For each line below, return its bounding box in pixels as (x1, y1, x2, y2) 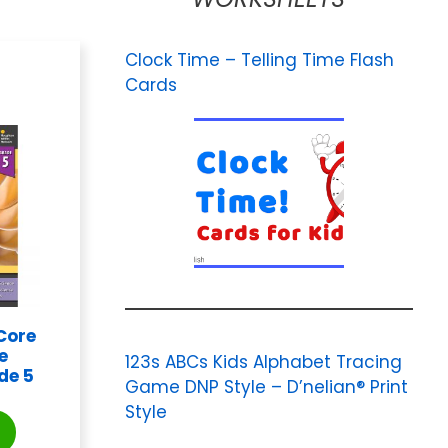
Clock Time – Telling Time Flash (124, 48, 394, 72)
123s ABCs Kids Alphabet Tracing (124, 350, 402, 374)
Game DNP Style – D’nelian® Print (124, 375, 408, 399)
